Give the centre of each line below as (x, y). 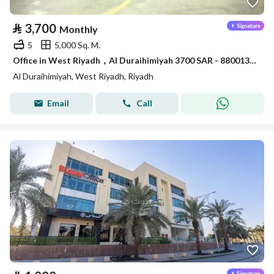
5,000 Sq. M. (77, 45)
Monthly (79, 29)
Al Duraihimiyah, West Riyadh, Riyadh (83, 76)
